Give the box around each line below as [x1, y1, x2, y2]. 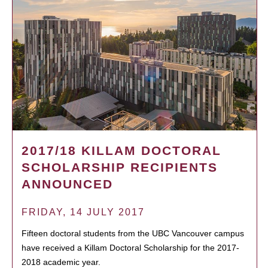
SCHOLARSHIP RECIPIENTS [22, 160, 218, 174]
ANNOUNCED [22, 176, 113, 191]
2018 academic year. [22, 257, 100, 267]
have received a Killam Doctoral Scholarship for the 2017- [22, 242, 239, 252]
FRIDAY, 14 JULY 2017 [22, 206, 145, 217]
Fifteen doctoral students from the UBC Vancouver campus [22, 228, 244, 238]
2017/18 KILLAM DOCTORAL [22, 143, 221, 157]
